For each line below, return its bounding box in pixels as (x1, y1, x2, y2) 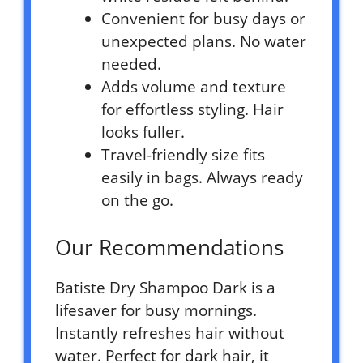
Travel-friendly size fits (101, 144, 265, 166)
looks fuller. (101, 122, 185, 143)
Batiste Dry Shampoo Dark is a (55, 276, 275, 298)
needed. (101, 53, 161, 75)
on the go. (101, 190, 173, 211)
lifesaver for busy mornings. (55, 299, 257, 321)
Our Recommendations (55, 232, 284, 262)
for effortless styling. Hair (101, 99, 284, 121)
